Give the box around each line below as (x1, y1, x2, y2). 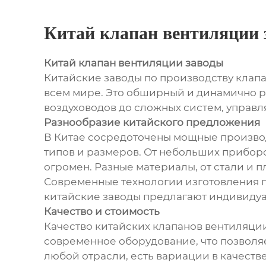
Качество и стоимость (43, 205, 160, 218)
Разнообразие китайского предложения (43, 116, 260, 129)
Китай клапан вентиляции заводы (43, 57, 223, 69)
